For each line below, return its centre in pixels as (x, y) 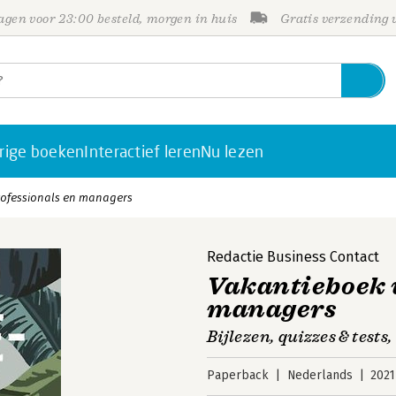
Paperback (238, 375)
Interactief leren (143, 151)
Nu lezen (232, 151)
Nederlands (320, 375)
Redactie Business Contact (293, 257)
